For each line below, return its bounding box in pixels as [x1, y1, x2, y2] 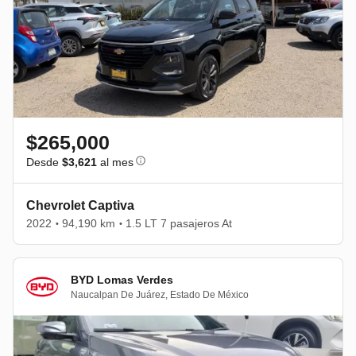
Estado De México [170, 288, 249, 300]
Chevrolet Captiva [26, 199, 134, 212]
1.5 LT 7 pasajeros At [126, 217, 232, 230]
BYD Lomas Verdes [71, 273, 173, 286]
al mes [97, 156, 133, 168]
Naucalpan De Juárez [71, 288, 165, 300]
